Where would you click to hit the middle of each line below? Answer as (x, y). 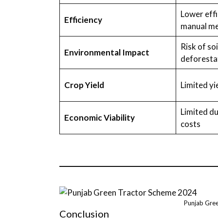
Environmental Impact (107, 52)
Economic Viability (99, 117)
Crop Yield (84, 85)
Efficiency (83, 19)
